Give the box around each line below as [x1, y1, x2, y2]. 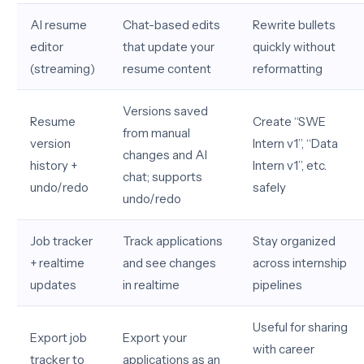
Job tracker [30, 233, 93, 249]
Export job [30, 330, 87, 345]
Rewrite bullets [253, 17, 336, 32]
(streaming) [30, 61, 95, 76]
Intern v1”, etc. [253, 158, 327, 173]
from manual [123, 125, 190, 141]
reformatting [253, 61, 323, 76]
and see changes [123, 255, 216, 271]
